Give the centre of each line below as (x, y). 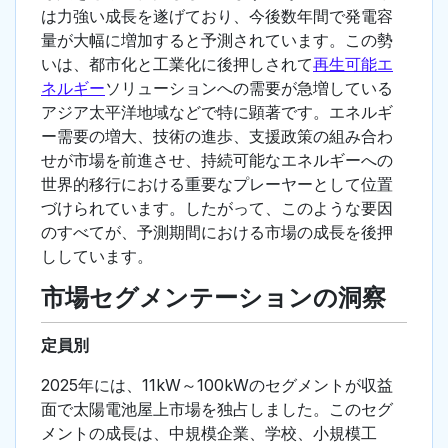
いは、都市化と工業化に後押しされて (177, 64)
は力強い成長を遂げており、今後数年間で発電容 (217, 16)
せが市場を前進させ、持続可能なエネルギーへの (217, 160)
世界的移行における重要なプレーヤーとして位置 (217, 184)
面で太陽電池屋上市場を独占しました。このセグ (217, 409)
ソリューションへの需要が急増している (249, 88)
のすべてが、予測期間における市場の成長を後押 (217, 232)
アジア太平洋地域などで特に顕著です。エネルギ (217, 112)
